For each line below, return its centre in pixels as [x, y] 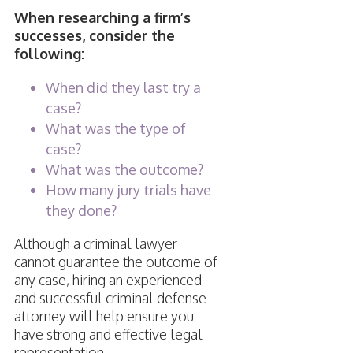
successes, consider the [94, 36]
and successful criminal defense [110, 298]
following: [49, 54]
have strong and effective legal [108, 334]
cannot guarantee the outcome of [115, 262]
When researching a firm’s [102, 18]
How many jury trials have [128, 190]
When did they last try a [123, 88]
